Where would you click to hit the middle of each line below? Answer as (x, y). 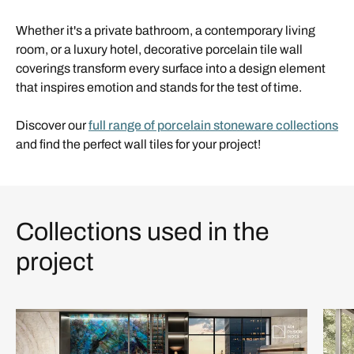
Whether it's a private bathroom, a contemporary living (166, 30)
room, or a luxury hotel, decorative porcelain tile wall (159, 49)
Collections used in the (143, 232)
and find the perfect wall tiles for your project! (138, 144)
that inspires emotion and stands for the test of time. (159, 87)
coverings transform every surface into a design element (171, 68)
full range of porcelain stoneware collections (213, 125)
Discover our (52, 125)
